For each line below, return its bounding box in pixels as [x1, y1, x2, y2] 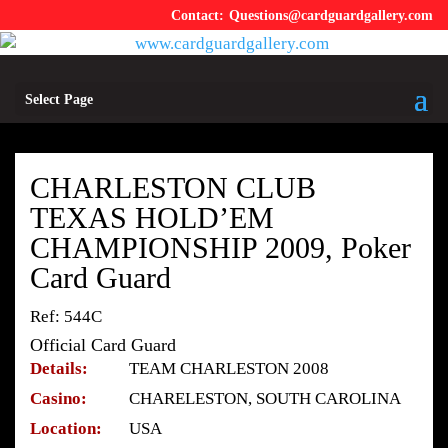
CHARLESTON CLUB [30, 170, 316, 204]
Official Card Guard [30, 334, 176, 355]
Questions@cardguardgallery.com [229, 8, 433, 23]
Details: [30, 358, 88, 378]
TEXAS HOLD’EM [30, 200, 274, 234]
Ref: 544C [30, 306, 102, 326]
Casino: [30, 388, 87, 408]
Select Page [25, 91, 93, 107]
